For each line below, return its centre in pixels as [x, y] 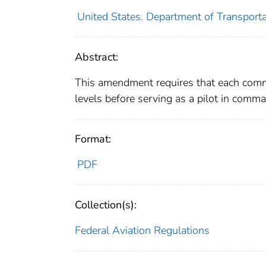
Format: [93, 139]
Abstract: [96, 57]
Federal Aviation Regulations [142, 230]
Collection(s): [106, 205]
